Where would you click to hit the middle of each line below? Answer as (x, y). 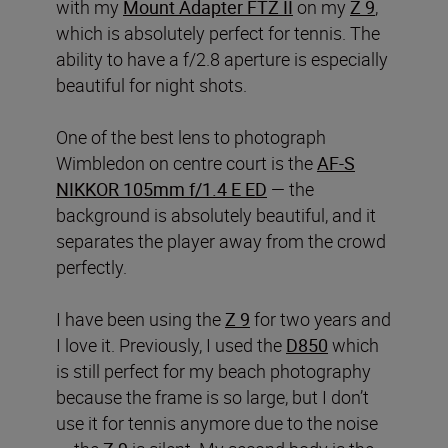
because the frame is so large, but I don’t (212, 396)
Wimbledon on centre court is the (186, 162)
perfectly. (91, 266)
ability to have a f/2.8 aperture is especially (222, 58)
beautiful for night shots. (151, 84)
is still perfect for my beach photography (213, 370)
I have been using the (140, 318)
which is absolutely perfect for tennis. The (218, 32)
